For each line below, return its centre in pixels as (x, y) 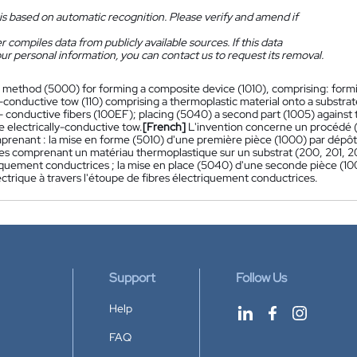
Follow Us (261, 278)
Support (132, 278)
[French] (164, 127)
